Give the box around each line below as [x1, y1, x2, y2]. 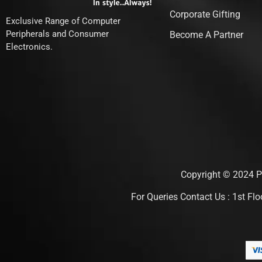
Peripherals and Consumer [6, 28, 109, 39]
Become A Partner [170, 29, 243, 41]
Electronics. [6, 41, 53, 52]
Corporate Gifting [170, 9, 240, 20]
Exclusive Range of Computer [6, 15, 120, 26]
